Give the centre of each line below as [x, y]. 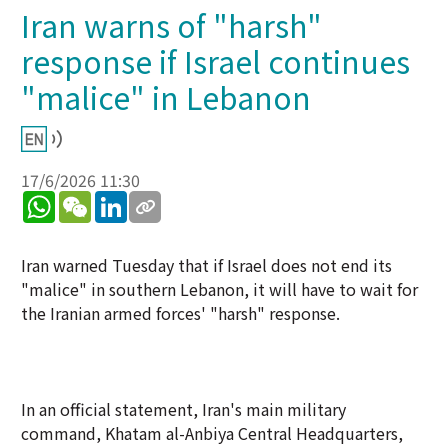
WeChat [119, 199]
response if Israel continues [215, 61]
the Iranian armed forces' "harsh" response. [180, 313]
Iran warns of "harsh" [171, 25]
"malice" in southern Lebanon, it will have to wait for [219, 289]
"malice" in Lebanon [166, 97]
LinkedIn [159, 199]
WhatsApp [92, 199]
